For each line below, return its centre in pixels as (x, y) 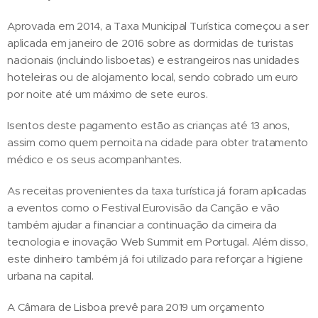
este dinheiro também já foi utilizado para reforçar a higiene (155, 258)
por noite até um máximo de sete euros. (108, 94)
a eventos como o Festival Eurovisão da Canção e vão (143, 207)
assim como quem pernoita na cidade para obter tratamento (158, 142)
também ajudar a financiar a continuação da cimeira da (142, 224)
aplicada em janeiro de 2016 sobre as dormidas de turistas (151, 43)
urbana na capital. (50, 275)
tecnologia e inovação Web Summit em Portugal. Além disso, (158, 241)
